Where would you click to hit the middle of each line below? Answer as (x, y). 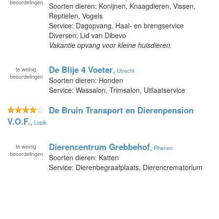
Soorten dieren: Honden (86, 80)
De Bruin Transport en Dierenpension (121, 110)
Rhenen (163, 147)
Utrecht (126, 70)
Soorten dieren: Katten (84, 157)
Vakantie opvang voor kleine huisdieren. (110, 45)
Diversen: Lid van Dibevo (88, 35)
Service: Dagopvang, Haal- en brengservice (116, 25)
